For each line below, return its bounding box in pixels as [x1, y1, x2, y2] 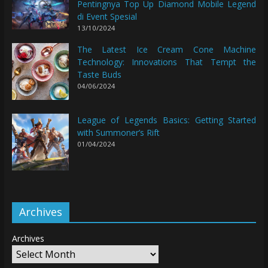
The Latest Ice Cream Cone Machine [77, 44, 257, 56]
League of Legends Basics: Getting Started [77, 114, 257, 126]
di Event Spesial [77, 10, 137, 22]
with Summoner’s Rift [77, 127, 160, 139]
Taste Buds [77, 69, 121, 81]
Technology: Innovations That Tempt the [77, 56, 257, 68]
